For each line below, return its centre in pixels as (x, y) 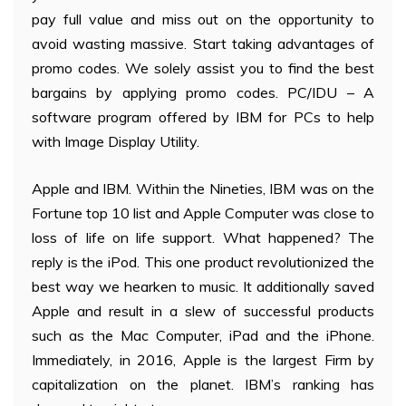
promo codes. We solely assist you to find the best (203, 68)
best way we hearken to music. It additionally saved (203, 287)
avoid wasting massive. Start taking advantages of (203, 44)
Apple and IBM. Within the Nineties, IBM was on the (203, 189)
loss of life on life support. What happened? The (203, 238)
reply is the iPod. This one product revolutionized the (203, 262)
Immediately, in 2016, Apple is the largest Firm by (203, 360)
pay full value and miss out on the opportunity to (203, 19)
